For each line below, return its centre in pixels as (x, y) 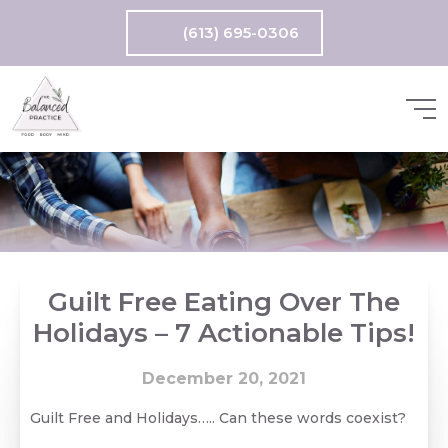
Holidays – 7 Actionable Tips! (224, 333)
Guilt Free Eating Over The (224, 302)
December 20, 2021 (224, 379)
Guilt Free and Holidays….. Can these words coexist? (218, 418)
